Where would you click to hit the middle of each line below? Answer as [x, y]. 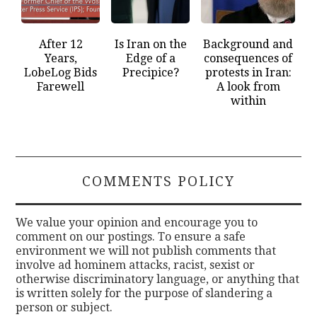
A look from [248, 86]
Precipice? [150, 72]
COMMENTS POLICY [158, 181]
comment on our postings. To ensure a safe [131, 236]
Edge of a [150, 58]
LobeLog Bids [61, 72]
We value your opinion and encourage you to [137, 222]
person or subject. [64, 307]
